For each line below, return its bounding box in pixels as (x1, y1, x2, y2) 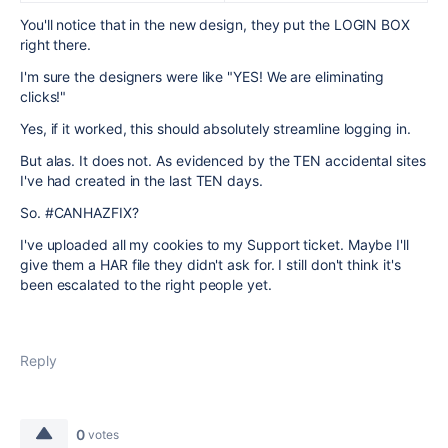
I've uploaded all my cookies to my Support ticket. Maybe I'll (20, 235, 409, 253)
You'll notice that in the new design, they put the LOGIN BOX (20, 15, 410, 33)
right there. (20, 35, 91, 53)
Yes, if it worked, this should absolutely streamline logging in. (20, 119, 411, 137)
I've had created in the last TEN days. (20, 171, 263, 189)
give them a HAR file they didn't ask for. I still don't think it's (20, 255, 401, 273)
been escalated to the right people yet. (20, 275, 272, 293)
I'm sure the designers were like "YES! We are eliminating (20, 67, 385, 85)
